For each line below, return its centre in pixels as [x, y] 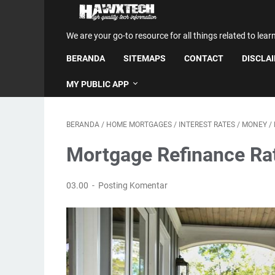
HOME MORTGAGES [139, 125]
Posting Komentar [133, 185]
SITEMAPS [145, 58]
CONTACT [204, 58]
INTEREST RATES [207, 125]
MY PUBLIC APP [98, 84]
